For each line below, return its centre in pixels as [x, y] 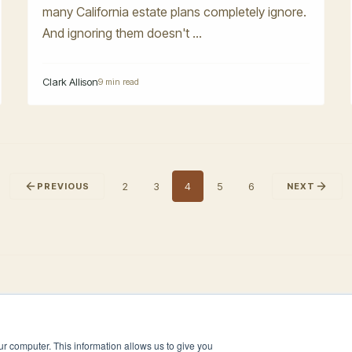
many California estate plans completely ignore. [175, 11]
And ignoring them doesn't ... [123, 33]
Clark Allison [71, 82]
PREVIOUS [63, 186]
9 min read [119, 82]
